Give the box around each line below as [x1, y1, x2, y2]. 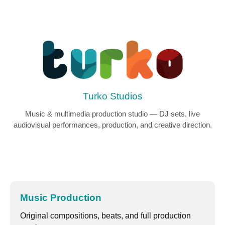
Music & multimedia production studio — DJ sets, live [25, 109, 200, 119]
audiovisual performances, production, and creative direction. [13, 121, 212, 130]
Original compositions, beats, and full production [20, 211, 191, 220]
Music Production [20, 192, 101, 203]
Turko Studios [82, 91, 143, 102]
